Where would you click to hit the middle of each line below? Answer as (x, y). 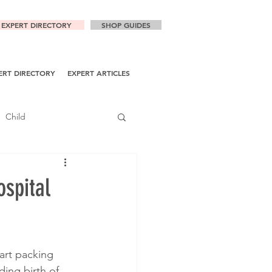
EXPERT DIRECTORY (36, 25)
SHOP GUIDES (126, 25)
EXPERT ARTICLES (99, 73)
